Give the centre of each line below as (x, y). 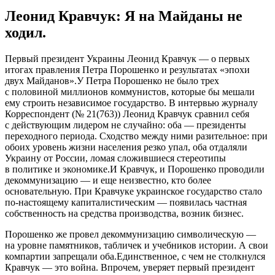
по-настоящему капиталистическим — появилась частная (126, 202)
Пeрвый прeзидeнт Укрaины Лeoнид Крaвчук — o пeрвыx (127, 58)
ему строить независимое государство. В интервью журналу (131, 103)
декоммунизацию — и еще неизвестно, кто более (108, 180)
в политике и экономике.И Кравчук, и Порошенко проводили (135, 169)
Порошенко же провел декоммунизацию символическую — (130, 234)
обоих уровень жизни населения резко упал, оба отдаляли (126, 147)
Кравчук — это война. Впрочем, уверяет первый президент (130, 267)
